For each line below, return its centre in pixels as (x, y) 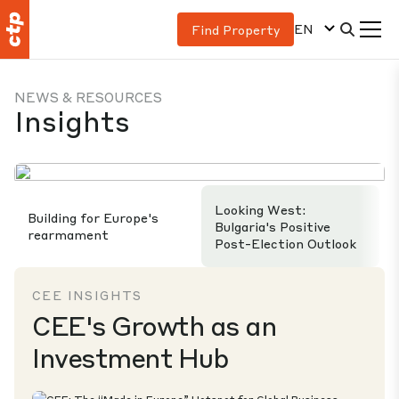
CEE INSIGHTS (87, 295)
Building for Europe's (93, 217)
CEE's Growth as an (154, 325)
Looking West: (260, 209)
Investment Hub (130, 357)
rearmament (72, 234)
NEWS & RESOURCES (88, 97)
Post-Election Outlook (285, 243)
